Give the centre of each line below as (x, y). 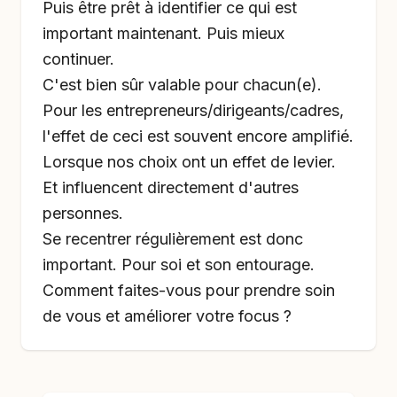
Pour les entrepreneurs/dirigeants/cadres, (193, 110)
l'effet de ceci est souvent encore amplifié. (198, 136)
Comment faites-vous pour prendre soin (189, 290)
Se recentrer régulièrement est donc (173, 239)
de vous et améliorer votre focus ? (167, 316)
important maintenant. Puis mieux (163, 33)
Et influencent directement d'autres (171, 187)
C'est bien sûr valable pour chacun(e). (182, 85)
